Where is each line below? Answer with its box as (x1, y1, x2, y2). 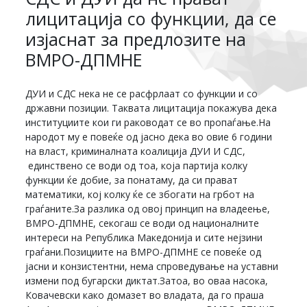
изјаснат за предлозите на (25, 27, 247, 51)
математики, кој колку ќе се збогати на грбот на (25, 187, 255, 201)
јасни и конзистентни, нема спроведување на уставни (25, 259, 279, 273)
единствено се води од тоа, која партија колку (25, 158, 248, 172)
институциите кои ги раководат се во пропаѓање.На (25, 115, 271, 129)
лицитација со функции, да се (25, 6, 277, 30)
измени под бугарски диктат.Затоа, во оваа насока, (25, 273, 269, 287)
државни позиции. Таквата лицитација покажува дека (25, 101, 278, 114)
